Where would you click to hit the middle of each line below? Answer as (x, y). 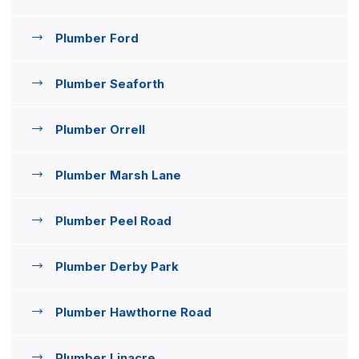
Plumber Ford (97, 38)
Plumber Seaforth (110, 83)
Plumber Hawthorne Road (133, 312)
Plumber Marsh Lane (118, 175)
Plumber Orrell (100, 129)
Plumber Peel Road (113, 220)
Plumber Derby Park (117, 266)
